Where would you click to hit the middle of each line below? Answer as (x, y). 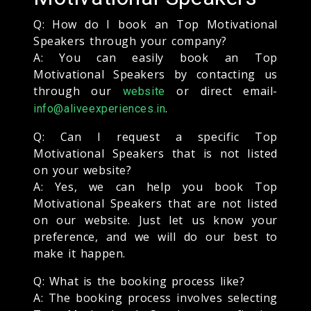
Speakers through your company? (131, 41)
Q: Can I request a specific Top (155, 136)
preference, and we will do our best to (155, 236)
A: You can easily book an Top (155, 57)
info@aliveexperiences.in (100, 108)
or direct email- (221, 91)
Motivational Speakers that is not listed (155, 153)
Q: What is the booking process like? (139, 281)
